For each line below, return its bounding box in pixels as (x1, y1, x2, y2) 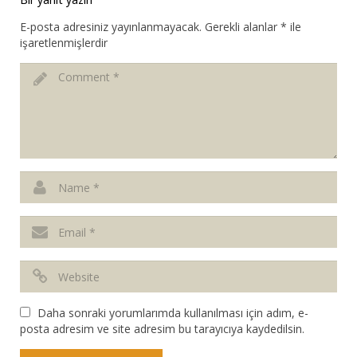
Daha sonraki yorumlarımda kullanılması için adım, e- (37, 305, 308, 321)
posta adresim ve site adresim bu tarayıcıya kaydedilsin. (20, 321, 304, 337)
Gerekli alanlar (205, 19, 280, 35)
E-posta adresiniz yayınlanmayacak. (20, 19, 202, 35)
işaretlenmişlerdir (20, 35, 108, 51)
